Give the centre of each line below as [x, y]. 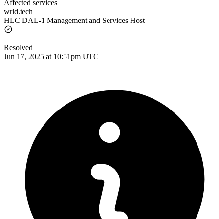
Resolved [18, 47]
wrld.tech [18, 11]
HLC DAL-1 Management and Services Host [74, 20]
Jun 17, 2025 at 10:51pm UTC [51, 56]
